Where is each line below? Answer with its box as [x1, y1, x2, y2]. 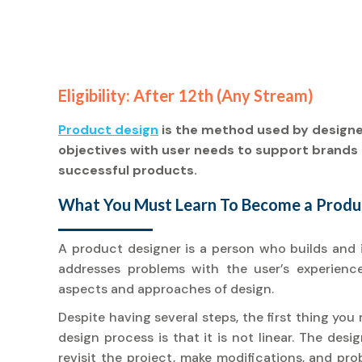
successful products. [58, 162, 197, 179]
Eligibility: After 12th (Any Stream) [58, 86, 314, 105]
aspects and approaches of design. [58, 280, 274, 297]
